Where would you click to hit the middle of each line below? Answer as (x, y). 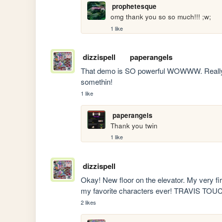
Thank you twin (134, 126)
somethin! (97, 82)
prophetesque (134, 6)
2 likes (89, 202)
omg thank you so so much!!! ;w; (161, 17)
